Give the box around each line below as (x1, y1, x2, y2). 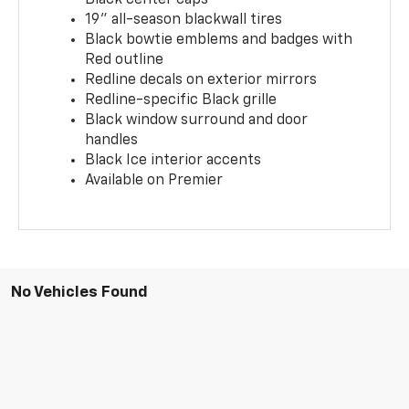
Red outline (85, 52, 164, 68)
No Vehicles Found (11, 284, 148, 300)
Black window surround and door (85, 112, 309, 128)
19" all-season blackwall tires (85, 12, 283, 27)
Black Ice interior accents (85, 152, 262, 168)
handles (85, 132, 139, 148)
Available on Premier (85, 173, 224, 188)
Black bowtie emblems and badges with (85, 32, 353, 47)
